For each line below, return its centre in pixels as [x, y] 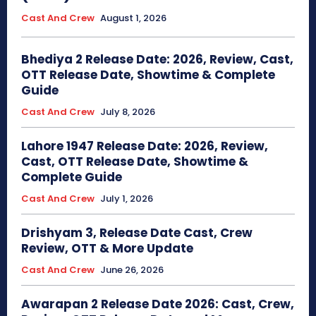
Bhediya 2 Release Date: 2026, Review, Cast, [157, 59]
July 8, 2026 [128, 111]
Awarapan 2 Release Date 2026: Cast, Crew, [158, 304]
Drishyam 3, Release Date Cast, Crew [137, 232]
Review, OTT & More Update [107, 248]
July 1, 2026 [127, 198]
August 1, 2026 [133, 18]
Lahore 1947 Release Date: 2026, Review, [145, 146]
